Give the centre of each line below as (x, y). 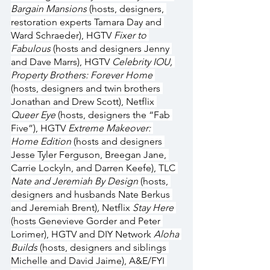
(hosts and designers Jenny (111, 49)
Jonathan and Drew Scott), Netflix (84, 102)
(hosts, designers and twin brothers (87, 89)
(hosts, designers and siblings (103, 248)
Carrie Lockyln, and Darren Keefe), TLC (94, 168)
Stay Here (154, 208)
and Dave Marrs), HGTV (61, 62)
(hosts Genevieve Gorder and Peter (87, 221)
